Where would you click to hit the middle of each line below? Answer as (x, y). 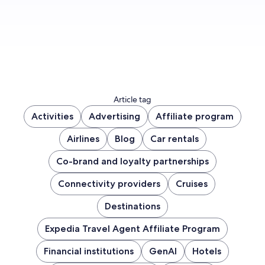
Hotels (207, 251)
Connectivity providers (109, 183)
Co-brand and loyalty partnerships (132, 161)
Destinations (132, 206)
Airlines (83, 138)
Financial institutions (89, 251)
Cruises (191, 183)
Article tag (132, 99)
